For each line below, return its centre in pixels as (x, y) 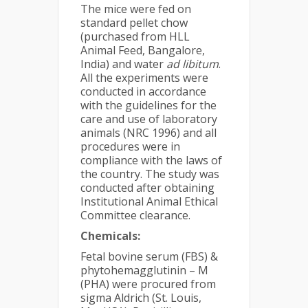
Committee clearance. (135, 215)
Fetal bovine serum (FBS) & (149, 256)
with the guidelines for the (148, 105)
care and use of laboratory (149, 119)
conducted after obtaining (147, 188)
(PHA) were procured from (148, 284)
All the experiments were (144, 78)
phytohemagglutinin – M (144, 270)
